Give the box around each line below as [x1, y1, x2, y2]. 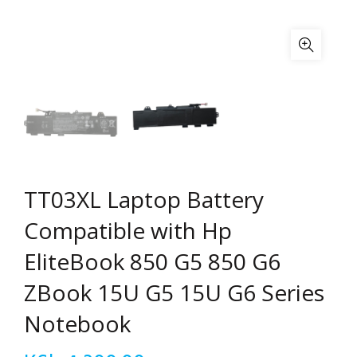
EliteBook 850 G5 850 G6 [24, 245, 280, 277]
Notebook [24, 308, 131, 339]
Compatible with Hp [24, 214, 232, 245]
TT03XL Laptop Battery [24, 183, 264, 214]
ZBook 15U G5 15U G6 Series [24, 277, 324, 308]
